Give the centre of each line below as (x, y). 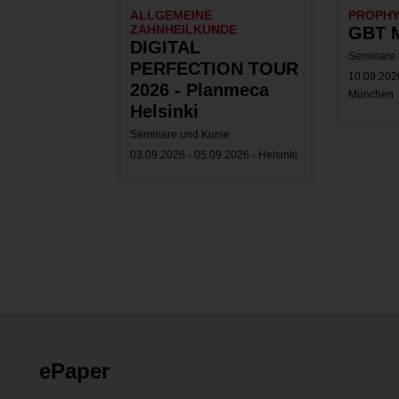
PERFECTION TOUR (214, 68)
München (371, 94)
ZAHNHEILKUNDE (183, 29)
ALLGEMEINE (171, 15)
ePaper (74, 370)
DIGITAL (165, 47)
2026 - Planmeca (199, 90)
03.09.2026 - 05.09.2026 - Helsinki (214, 155)
